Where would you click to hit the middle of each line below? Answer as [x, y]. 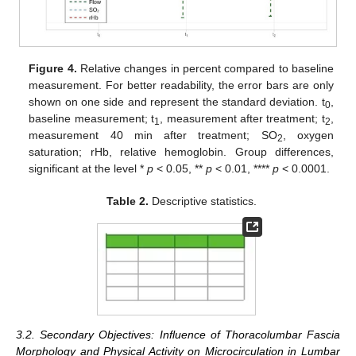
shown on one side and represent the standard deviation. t [177, 102]
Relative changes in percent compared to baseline [205, 69]
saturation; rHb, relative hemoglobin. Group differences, [181, 152]
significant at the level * [88, 169]
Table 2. [127, 201]
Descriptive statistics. [202, 201]
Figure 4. [53, 69]
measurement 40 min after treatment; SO [153, 135]
